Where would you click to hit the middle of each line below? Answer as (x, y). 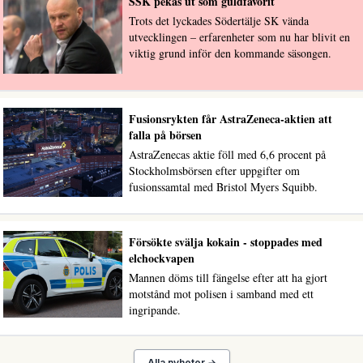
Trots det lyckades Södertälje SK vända (218, 21)
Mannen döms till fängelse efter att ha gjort (228, 277)
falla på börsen (165, 135)
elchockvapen (161, 258)
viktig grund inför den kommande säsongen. (230, 53)
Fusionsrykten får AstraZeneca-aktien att (230, 118)
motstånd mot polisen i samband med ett (221, 293)
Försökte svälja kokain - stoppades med (225, 241)
